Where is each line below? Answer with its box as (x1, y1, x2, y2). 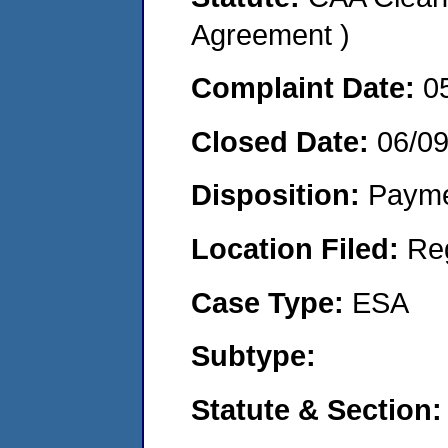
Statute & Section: (191, 392, 442, 426)
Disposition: (191, 178, 368, 212)
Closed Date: (191, 124, 377, 158)
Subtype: (191, 339, 316, 373)
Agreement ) (191, 17, 350, 51)
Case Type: (191, 285, 352, 319)
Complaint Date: (191, 71, 423, 105)
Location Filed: (191, 231, 407, 265)
